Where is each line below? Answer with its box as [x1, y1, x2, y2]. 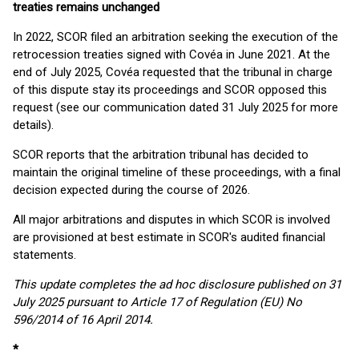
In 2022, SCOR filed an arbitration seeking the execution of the [13, 30, 338, 44]
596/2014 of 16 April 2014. [13, 313, 153, 327]
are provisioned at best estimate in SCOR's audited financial [13, 230, 325, 244]
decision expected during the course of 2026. [13, 183, 250, 197]
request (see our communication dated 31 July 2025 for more [13, 100, 338, 115]
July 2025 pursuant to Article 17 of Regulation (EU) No [13, 295, 302, 309]
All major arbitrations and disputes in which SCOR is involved [13, 212, 330, 227]
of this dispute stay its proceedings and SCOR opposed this [13, 83, 327, 97]
